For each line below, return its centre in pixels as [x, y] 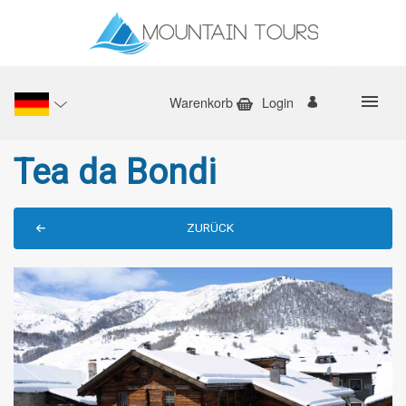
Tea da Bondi [115, 172]
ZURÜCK [210, 227]
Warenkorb [203, 102]
